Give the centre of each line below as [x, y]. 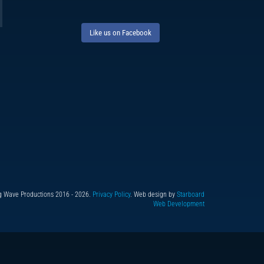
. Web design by [154, 194]
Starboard [191, 194]
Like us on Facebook [120, 33]
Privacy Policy [112, 194]
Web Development [179, 204]
